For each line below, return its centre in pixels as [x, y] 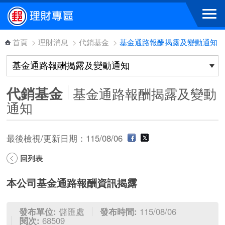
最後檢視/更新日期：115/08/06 [66, 138]
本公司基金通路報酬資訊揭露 [72, 183]
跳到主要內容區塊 [39, 10]
